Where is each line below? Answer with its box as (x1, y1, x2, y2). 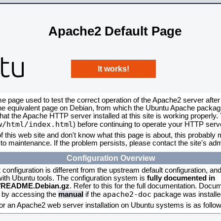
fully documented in (147, 174, 215, 182)
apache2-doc (103, 190, 151, 198)
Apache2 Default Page (48, 23, 182, 38)
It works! (98, 64, 129, 73)
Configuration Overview (66, 153, 155, 162)
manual (58, 190, 83, 198)
